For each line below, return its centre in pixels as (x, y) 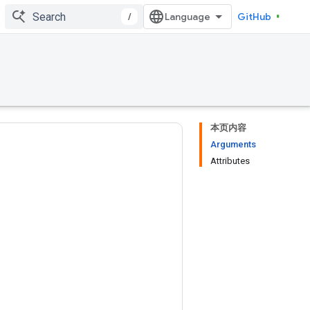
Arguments (233, 144)
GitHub (254, 17)
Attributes (230, 161)
